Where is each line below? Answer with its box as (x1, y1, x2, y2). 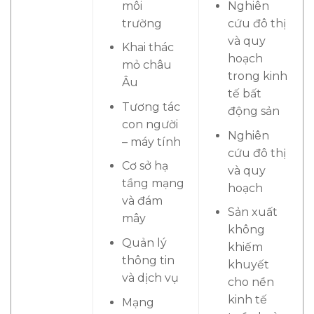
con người (121, 117, 178, 131)
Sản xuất (227, 205, 278, 219)
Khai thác (121, 41, 174, 55)
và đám (121, 194, 163, 208)
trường (121, 16, 162, 30)
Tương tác (121, 100, 180, 114)
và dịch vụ (121, 271, 179, 285)
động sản (227, 104, 280, 118)
